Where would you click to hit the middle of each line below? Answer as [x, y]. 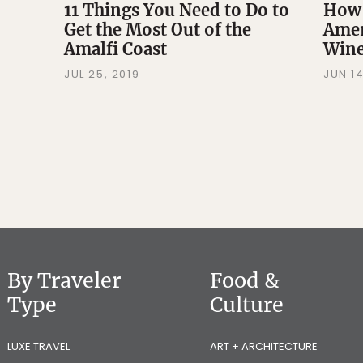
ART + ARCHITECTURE [264, 347]
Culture [247, 305]
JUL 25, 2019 [102, 75]
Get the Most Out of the [157, 30]
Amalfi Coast [115, 49]
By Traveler [64, 281]
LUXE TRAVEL [38, 347]
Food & [245, 281]
